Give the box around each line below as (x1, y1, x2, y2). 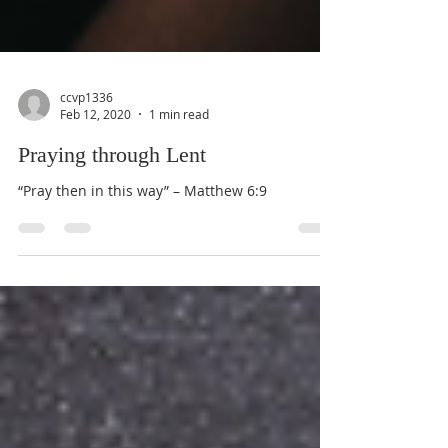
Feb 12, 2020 (60, 161, 131, 177)
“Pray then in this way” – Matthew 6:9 (18, 236, 267, 255)
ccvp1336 (60, 143, 113, 160)
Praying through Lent (18, 197, 206, 222)
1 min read (149, 161, 209, 177)
